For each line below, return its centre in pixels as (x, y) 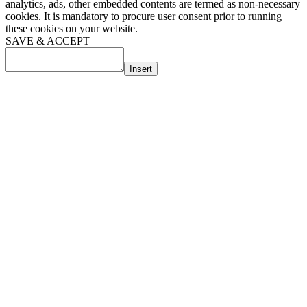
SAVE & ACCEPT (48, 41)
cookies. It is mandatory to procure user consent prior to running (144, 16)
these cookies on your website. (72, 29)
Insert (141, 69)
